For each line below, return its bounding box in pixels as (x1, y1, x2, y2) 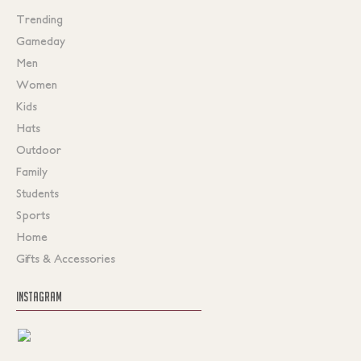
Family (16, 164, 48, 178)
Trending (16, 12, 63, 26)
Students (16, 186, 59, 200)
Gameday (16, 34, 65, 48)
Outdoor (16, 143, 61, 156)
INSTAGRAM (16, 288, 62, 304)
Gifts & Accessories (16, 251, 115, 265)
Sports (16, 208, 50, 222)
